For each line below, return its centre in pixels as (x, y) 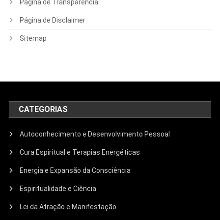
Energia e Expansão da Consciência (75, 171)
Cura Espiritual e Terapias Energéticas (80, 152)
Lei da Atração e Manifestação (68, 207)
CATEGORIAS (46, 110)
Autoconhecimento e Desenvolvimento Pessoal (95, 134)
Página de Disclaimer (52, 20)
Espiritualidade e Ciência (58, 189)
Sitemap (33, 39)
